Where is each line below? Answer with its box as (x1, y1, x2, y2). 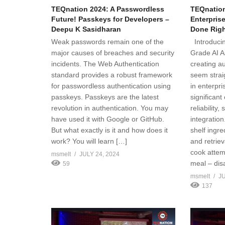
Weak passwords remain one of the (51, 37, 164, 46)
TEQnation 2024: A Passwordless (51, 5, 164, 13)
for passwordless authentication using (51, 81, 171, 90)
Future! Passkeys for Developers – (51, 15, 169, 23)
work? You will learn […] (51, 137, 127, 145)
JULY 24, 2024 (79, 150, 120, 158)
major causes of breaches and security (51, 48, 174, 57)
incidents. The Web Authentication (51, 59, 159, 68)
